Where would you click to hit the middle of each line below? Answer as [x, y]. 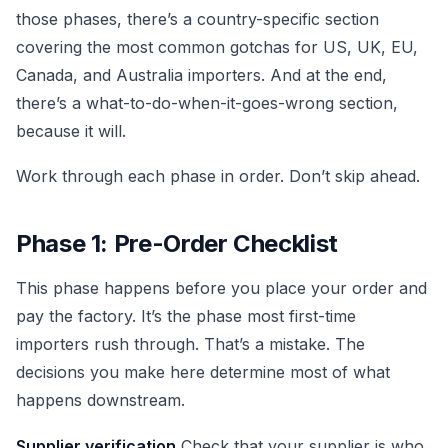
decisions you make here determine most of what [203, 372]
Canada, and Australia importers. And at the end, [201, 74]
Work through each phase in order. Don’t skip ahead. [218, 176]
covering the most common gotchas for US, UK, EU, [217, 46]
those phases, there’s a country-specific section [197, 18]
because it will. [71, 130]
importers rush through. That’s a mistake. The [190, 344]
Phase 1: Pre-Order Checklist [177, 244]
